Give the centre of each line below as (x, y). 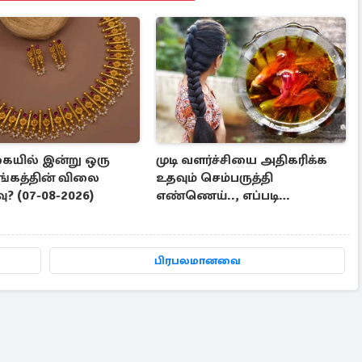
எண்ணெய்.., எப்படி (218, 196)
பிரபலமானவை (197, 261)
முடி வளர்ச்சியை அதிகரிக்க (242, 160)
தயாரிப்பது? (194, 214)
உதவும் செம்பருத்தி (215, 178)
